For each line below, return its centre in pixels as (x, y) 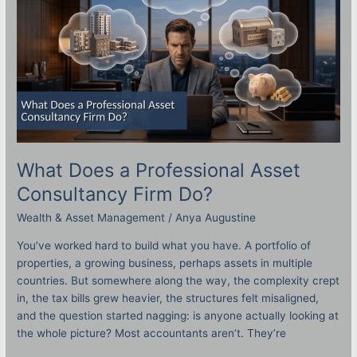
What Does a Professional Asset (159, 171)
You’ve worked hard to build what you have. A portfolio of (164, 245)
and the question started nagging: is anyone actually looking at (178, 315)
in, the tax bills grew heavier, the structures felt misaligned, (168, 298)
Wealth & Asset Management (91, 218)
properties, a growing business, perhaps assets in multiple (165, 263)
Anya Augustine (216, 218)
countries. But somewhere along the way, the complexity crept (178, 280)
